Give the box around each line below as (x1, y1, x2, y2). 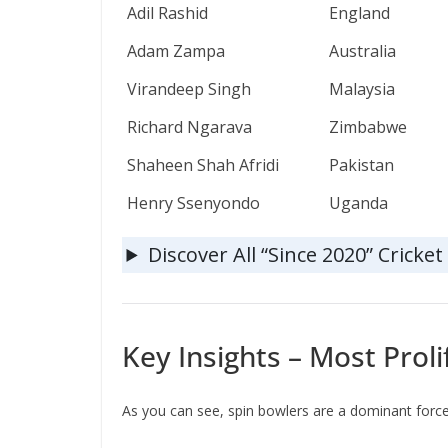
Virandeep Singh (127, 78, 251, 100)
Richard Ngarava (127, 116, 252, 138)
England (329, 2, 390, 24)
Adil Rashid (127, 2, 208, 24)
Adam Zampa (127, 40, 225, 62)
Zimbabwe (329, 116, 407, 138)
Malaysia (329, 78, 395, 100)
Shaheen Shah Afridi (127, 154, 279, 176)
